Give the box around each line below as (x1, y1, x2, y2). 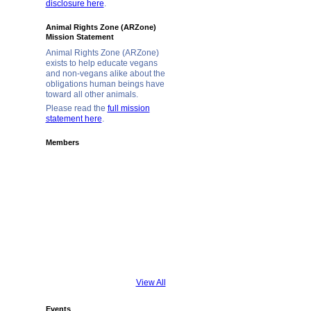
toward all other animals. (45, 90, 138, 100)
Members (45, 137, 79, 146)
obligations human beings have (45, 79, 165, 90)
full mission (107, 103, 150, 113)
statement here (45, 113, 102, 124)
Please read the (45, 103, 108, 113)
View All (135, 277, 166, 287)
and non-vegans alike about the (45, 69, 165, 79)
